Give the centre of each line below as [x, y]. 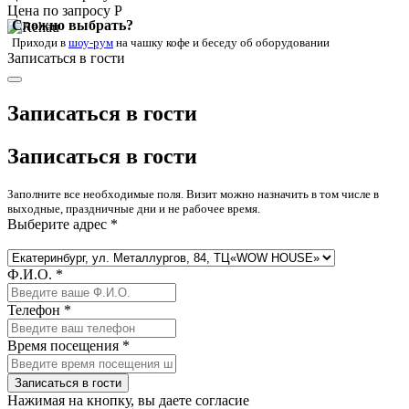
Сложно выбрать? [73, 26]
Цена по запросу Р [65, 11]
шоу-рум [91, 43]
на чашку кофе [153, 43]
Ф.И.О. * [35, 274]
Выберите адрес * [63, 224]
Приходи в [40, 43]
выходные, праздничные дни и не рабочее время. [134, 208]
